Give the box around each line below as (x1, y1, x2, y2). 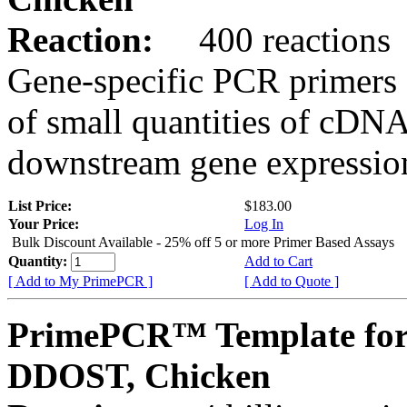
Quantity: (8, 253, 71, 269)
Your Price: (8, 215, 79, 232)
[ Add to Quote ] (244, 273, 339, 289)
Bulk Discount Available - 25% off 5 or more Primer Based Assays (12, 233, 394, 250)
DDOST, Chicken (7, 355, 271, 395)
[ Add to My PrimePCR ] (8, 273, 153, 289)
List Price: (8, 197, 75, 213)
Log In (244, 215, 283, 232)
